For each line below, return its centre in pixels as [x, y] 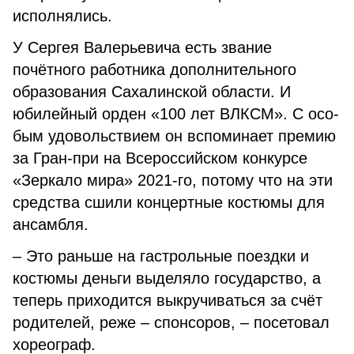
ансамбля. [51, 224]
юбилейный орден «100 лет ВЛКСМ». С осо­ [176, 114]
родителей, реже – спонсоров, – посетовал [171, 322]
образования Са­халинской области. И [152, 92]
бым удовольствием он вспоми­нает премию [174, 136]
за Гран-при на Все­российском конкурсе [160, 158]
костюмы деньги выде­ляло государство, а [167, 278]
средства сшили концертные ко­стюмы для [169, 202]
